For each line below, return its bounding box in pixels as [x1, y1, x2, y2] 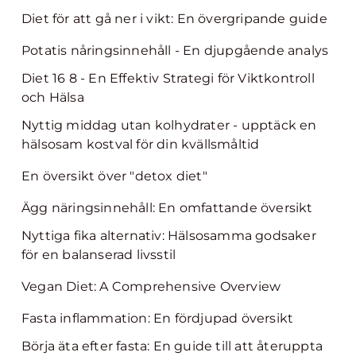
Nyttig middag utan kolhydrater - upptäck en [21, 118, 317, 133]
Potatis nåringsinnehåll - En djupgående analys [21, 43, 329, 58]
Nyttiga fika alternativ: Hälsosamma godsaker [21, 228, 316, 243]
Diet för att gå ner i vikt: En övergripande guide [21, 11, 327, 26]
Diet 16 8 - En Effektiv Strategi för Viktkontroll [21, 71, 315, 86]
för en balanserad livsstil [21, 247, 176, 262]
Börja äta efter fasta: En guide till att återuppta [21, 339, 323, 354]
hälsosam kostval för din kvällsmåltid [21, 137, 260, 152]
